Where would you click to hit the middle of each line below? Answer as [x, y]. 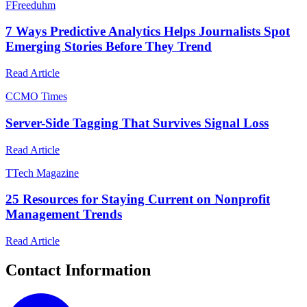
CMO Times [40, 97]
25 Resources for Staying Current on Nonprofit [138, 199]
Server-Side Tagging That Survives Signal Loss [137, 123]
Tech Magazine [46, 173]
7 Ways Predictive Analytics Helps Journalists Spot [148, 32]
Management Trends [64, 214]
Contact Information [78, 270]
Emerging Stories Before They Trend [109, 47]
